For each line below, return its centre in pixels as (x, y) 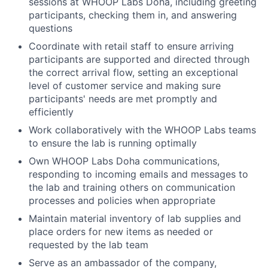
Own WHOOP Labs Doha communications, (124, 161)
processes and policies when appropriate (122, 201)
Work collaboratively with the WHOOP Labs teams (142, 130)
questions (51, 28)
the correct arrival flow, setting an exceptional (133, 73)
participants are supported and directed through (139, 60)
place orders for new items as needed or (121, 232)
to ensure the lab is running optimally (113, 143)
